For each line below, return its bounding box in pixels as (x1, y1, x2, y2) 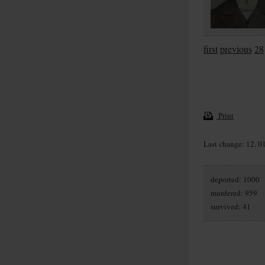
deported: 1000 (211, 173, 260, 185)
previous (220, 43, 252, 56)
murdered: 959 (211, 187, 257, 198)
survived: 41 (211, 201, 251, 212)
